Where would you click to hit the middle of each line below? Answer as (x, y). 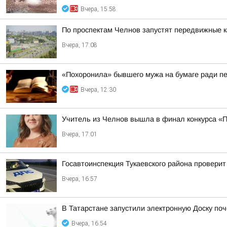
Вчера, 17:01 (80, 134)
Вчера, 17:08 (80, 45)
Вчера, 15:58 (98, 9)
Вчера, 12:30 (98, 90)
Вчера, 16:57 (80, 179)
